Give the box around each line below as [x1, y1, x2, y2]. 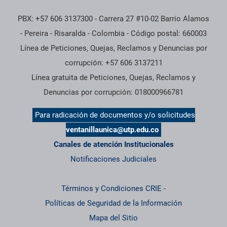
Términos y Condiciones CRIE [61, 184, 162, 194]
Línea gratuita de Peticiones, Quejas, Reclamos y [31, 73, 196, 83]
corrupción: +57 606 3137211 [64, 58, 163, 68]
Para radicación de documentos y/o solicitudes [34, 110, 195, 120]
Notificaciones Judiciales [70, 155, 157, 164]
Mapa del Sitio [89, 213, 138, 223]
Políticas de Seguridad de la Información [45, 199, 182, 208]
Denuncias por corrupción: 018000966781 [44, 88, 183, 97]
